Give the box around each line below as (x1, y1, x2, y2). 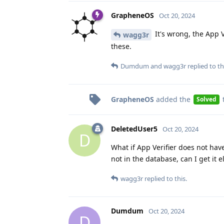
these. (111, 41, 131, 51)
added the (154, 94, 192, 104)
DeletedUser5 (111, 123, 157, 133)
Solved (196, 95, 216, 103)
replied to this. (143, 173, 187, 183)
